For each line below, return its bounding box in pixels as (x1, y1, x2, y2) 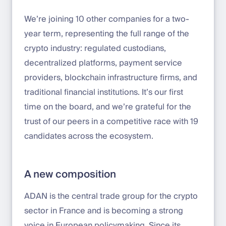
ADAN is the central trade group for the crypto (24, 189, 198, 203)
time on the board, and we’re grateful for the (24, 99, 191, 114)
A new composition (24, 165, 116, 183)
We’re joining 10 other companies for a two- (24, 12, 189, 26)
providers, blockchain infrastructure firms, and (24, 70, 197, 85)
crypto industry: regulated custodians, (24, 41, 166, 55)
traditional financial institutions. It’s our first (24, 85, 183, 99)
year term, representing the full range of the (24, 26, 189, 41)
